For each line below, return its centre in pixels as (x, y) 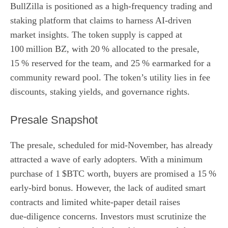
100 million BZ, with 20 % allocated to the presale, (105, 49)
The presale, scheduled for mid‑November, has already (111, 145)
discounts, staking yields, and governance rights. (100, 91)
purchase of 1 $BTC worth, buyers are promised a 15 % (113, 173)
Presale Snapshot (54, 120)
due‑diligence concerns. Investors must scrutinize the (108, 216)
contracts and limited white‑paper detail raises (95, 202)
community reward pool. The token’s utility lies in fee (110, 77)
